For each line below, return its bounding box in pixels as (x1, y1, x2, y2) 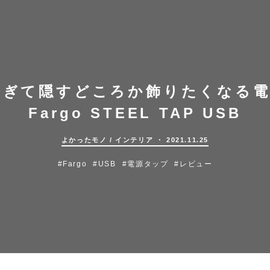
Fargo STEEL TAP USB (28, 105, 242, 121)
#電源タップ (122, 160, 169, 168)
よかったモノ (61, 136, 107, 143)
